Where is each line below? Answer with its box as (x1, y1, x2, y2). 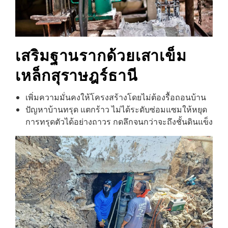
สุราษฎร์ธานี (50, 62, 138, 85)
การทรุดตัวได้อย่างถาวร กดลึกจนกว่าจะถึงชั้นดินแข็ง (25, 116, 213, 128)
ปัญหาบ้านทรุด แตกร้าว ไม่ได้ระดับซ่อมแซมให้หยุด (25, 103, 207, 116)
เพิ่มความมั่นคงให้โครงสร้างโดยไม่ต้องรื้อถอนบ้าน (25, 91, 206, 103)
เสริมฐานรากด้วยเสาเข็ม (15, 42, 187, 66)
